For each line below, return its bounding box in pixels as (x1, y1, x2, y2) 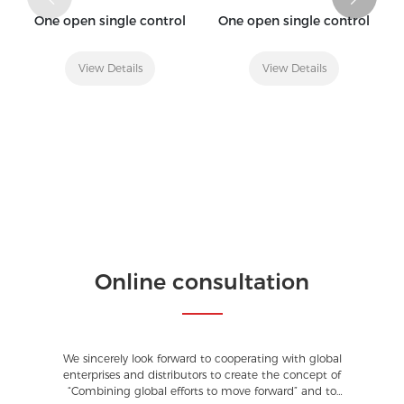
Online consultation (95, 268, 309, 295)
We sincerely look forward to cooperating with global (62, 351, 342, 365)
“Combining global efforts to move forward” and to (68, 383, 336, 398)
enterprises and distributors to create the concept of (63, 367, 341, 381)
